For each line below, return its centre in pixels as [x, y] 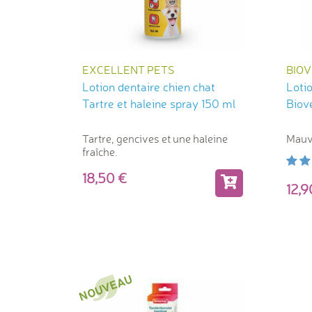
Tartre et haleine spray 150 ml [159, 104]
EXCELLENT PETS [128, 70]
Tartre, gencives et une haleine [155, 139]
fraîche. [100, 152]
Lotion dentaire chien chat [149, 87]
